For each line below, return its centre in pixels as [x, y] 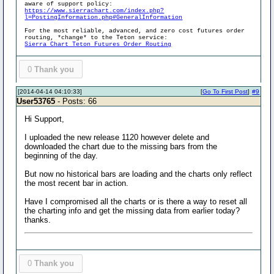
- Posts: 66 [76, 101]
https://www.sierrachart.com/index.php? [94, 10]
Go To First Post [225, 92]
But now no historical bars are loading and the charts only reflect [139, 174]
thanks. [38, 220]
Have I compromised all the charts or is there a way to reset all [136, 202]
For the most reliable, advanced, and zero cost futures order [135, 31]
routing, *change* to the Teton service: [96, 37]
